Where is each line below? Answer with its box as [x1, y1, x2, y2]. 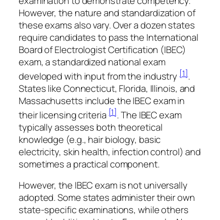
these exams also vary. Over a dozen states [19, 18, 195, 31]
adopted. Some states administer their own [19, 191, 195, 204]
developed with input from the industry [19, 69, 180, 82]
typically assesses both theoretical [19, 120, 163, 134]
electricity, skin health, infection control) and [19, 145, 201, 158]
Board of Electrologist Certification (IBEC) [19, 43, 186, 56]
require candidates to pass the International [19, 30, 198, 44]
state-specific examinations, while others [19, 203, 189, 217]
